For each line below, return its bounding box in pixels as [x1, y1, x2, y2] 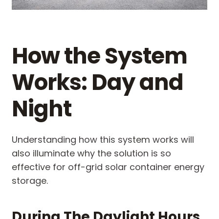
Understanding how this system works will [12, 133, 194, 146]
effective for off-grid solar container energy [12, 161, 204, 174]
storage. [12, 175, 48, 187]
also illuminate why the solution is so [12, 147, 171, 160]
